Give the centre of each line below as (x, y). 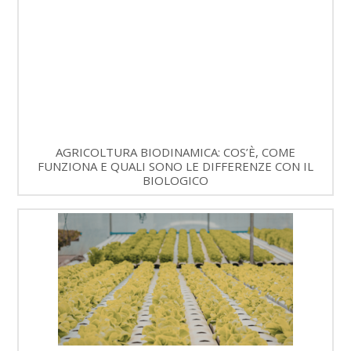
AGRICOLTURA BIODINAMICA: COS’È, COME (175, 152)
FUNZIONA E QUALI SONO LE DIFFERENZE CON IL (175, 166)
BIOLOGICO (175, 180)
